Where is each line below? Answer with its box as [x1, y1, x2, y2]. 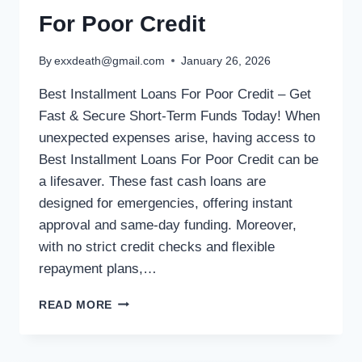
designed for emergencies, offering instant [39, 195, 293, 211]
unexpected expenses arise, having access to [39, 129, 315, 145]
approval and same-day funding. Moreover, [39, 217, 297, 233]
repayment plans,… [39, 260, 157, 276]
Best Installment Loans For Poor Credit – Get [39, 86, 311, 102]
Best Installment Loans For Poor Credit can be [39, 151, 318, 167]
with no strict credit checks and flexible [39, 238, 275, 255]
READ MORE [39, 298, 113, 311]
